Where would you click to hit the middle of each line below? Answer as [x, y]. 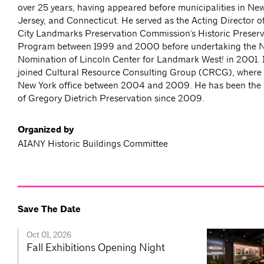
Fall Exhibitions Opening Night [96, 247]
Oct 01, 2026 [49, 235]
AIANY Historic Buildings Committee [93, 144]
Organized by [46, 130]
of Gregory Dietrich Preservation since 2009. [111, 98]
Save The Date [49, 209]
